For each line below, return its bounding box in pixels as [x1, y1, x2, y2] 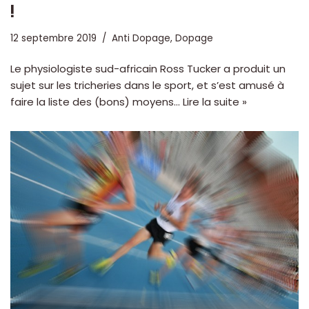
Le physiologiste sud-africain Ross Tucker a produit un [10, 61, 286, 76]
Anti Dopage [112, 31, 170, 45]
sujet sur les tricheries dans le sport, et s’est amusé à [10, 77, 284, 92]
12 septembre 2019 [10, 31, 97, 45]
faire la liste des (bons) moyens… [10, 94, 183, 109]
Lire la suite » [183, 94, 247, 109]
